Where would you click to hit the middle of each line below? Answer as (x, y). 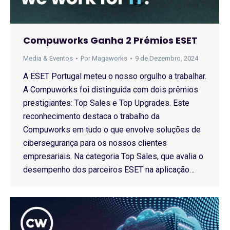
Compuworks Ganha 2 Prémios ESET (110, 40)
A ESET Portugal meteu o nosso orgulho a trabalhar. (115, 76)
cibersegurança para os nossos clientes (95, 143)
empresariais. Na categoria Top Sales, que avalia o (113, 156)
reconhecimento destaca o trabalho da (91, 116)
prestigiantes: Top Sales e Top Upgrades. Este (106, 103)
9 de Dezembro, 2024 (167, 58)
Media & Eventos (48, 58)
